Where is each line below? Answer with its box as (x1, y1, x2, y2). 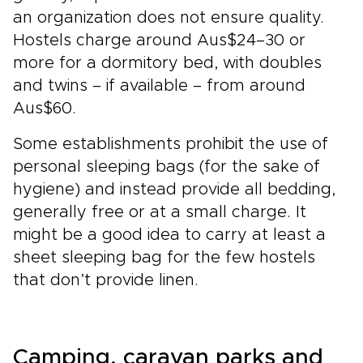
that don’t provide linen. (13, 272, 199, 288)
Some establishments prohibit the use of (13, 136, 328, 152)
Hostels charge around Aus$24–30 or (13, 32, 305, 49)
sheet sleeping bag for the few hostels (13, 250, 315, 266)
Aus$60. (13, 100, 76, 117)
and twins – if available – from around (13, 78, 305, 94)
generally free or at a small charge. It (13, 204, 306, 220)
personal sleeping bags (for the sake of (13, 159, 320, 175)
